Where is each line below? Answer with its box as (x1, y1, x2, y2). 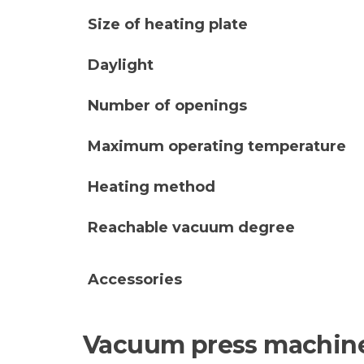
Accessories (88, 270, 182, 288)
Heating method (88, 177, 215, 196)
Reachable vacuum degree (88, 218, 295, 236)
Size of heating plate (88, 15, 248, 33)
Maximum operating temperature (88, 136, 346, 155)
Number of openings (88, 96, 247, 115)
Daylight (88, 55, 154, 74)
